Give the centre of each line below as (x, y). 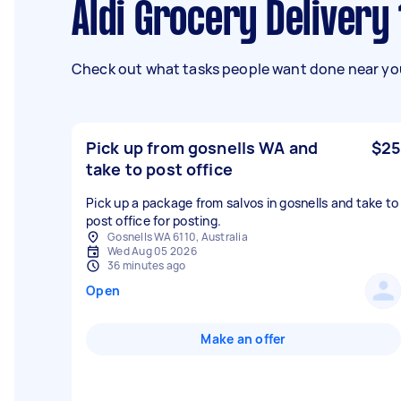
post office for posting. (154, 221)
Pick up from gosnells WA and (202, 148)
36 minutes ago (147, 265)
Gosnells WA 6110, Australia (178, 237)
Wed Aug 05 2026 (152, 251)
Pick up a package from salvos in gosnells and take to (243, 203)
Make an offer (243, 339)
